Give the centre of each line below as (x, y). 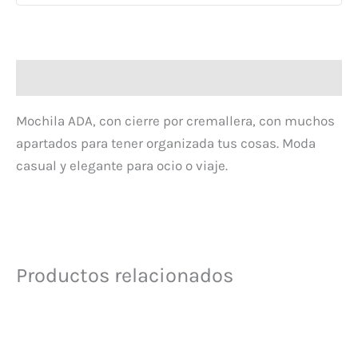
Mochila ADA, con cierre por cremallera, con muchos (175, 121)
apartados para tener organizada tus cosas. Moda (166, 143)
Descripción (53, 78)
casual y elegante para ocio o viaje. (122, 166)
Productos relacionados (125, 275)
